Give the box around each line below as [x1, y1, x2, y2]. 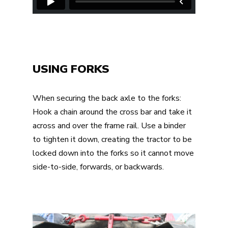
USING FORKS [33, 61, 109, 77]
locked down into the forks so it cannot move [33, 147, 194, 159]
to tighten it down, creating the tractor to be [33, 133, 192, 145]
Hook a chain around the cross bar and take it [33, 106, 192, 118]
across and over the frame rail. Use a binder [33, 120, 186, 131]
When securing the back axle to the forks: [33, 92, 181, 104]
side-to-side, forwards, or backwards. [33, 161, 164, 173]
